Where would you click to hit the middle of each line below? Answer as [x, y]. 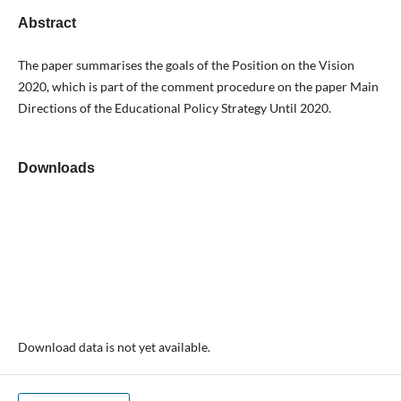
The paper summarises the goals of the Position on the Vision [186, 65]
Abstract [47, 22]
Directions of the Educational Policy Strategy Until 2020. [174, 108]
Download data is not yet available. [114, 347]
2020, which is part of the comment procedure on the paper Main [198, 86]
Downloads [56, 168]
